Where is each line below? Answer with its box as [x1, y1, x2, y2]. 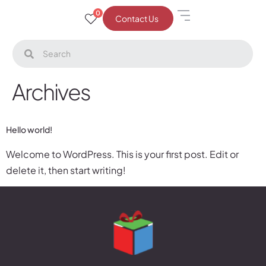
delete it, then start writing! [6, 164, 126, 176]
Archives [12, 78, 90, 105]
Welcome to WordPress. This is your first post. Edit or [6, 148, 239, 160]
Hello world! [6, 124, 52, 135]
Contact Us [115, 13, 159, 24]
